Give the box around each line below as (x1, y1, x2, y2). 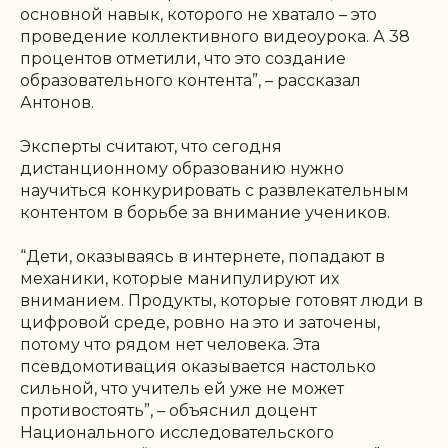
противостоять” (20, 400, 150, 420)
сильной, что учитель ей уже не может (20, 378, 344, 398)
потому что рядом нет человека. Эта (20, 334, 320, 354)
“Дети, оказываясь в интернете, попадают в (20, 246, 385, 266)
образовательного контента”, (20, 70, 265, 90)
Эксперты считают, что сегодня (20, 136, 282, 156)
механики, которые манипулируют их (20, 268, 339, 288)
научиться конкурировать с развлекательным (20, 180, 409, 200)
